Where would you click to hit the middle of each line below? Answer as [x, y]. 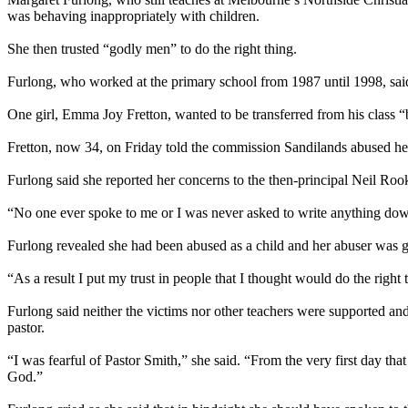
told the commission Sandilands [256, 147]
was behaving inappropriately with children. [133, 15]
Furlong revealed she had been [97, 245]
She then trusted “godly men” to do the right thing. [152, 48]
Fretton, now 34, [57, 147]
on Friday [134, 147]
